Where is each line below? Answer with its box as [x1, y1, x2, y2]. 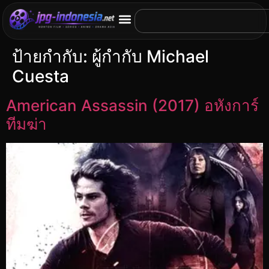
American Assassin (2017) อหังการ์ [6, 96, 259, 115]
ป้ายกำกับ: [12, 46, 92, 67]
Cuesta [12, 66, 69, 86]
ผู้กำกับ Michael [92, 46, 209, 67]
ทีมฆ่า [6, 115, 47, 133]
